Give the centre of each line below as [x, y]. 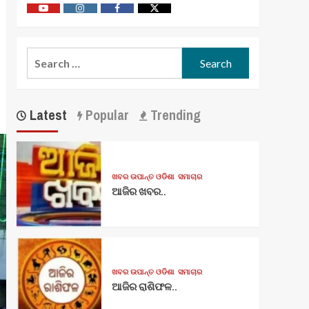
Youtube [61, 14]
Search [43, 56]
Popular [105, 115]
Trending [173, 115]
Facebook [137, 14]
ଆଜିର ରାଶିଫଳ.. [144, 287]
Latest [46, 115]
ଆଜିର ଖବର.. [139, 192]
